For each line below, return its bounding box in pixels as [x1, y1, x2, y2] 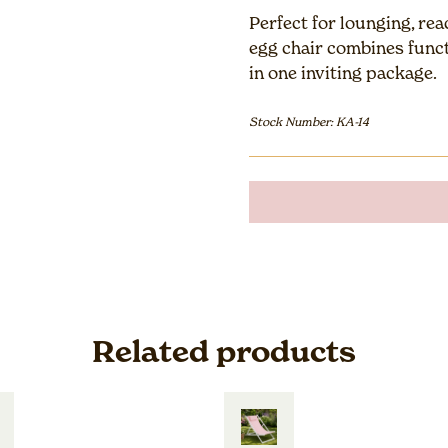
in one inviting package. [249, 61, 437, 83]
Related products [92, 332, 356, 370]
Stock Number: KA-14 [249, 113, 369, 129]
